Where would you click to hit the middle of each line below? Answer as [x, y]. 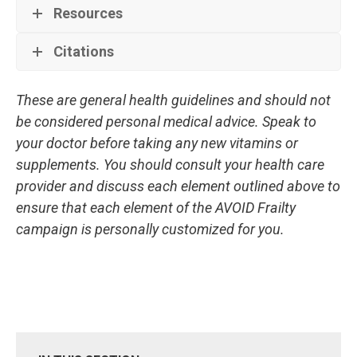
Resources [88, 14]
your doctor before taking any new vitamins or [157, 143]
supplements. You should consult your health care [170, 165]
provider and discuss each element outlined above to [178, 186]
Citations [84, 52]
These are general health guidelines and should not [173, 100]
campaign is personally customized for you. [150, 229]
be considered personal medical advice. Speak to [166, 122]
